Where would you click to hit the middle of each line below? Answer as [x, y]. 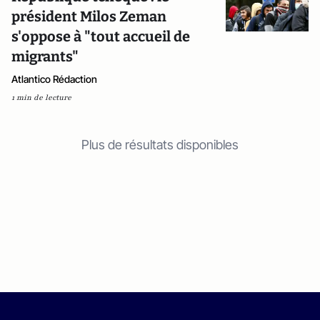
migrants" [45, 56]
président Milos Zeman [89, 16]
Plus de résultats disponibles [160, 145]
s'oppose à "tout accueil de [101, 36]
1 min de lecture [41, 97]
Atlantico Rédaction [54, 79]
